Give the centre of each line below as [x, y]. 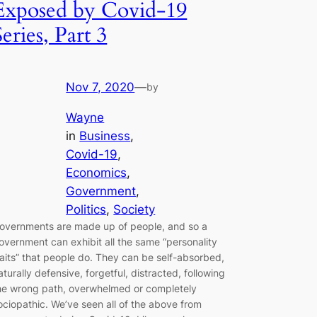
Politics [86, 209]
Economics [97, 172]
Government [101, 191]
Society [134, 209]
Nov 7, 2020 [100, 87]
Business [105, 136]
